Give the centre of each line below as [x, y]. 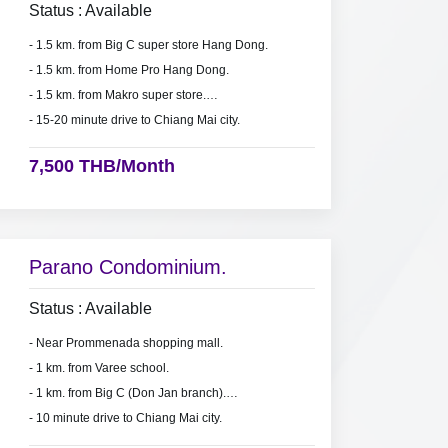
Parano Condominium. [127, 267]
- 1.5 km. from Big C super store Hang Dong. [148, 45]
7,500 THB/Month [101, 166]
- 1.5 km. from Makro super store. [117, 95]
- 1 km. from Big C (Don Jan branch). [127, 393]
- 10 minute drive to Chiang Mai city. [125, 418]
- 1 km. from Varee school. [98, 368]
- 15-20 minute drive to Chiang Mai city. [134, 120]
